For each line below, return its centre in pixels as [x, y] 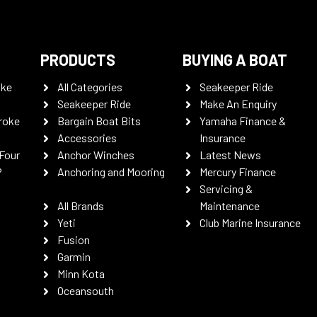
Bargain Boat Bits [99, 121]
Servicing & [226, 189]
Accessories [87, 138]
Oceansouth [85, 290]
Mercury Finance [238, 172]
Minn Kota [81, 273]
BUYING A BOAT [235, 59]
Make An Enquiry [238, 104]
